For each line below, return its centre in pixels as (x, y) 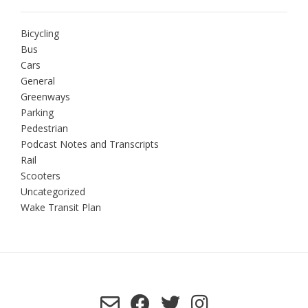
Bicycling (40, 33)
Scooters (41, 175)
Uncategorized (53, 191)
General (38, 80)
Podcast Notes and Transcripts (90, 144)
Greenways (45, 96)
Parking (37, 112)
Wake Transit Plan (61, 207)
